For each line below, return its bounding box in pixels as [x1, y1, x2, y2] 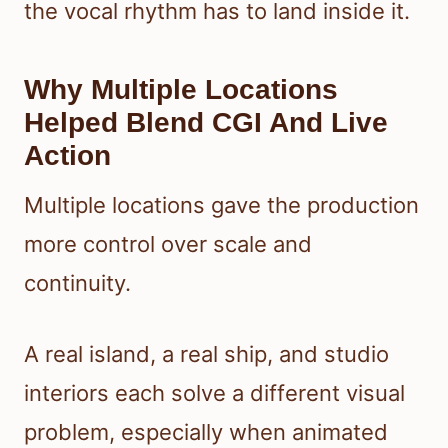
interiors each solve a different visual [24, 380, 405, 407]
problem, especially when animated [24, 419, 388, 446]
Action [24, 140, 111, 172]
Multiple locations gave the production [24, 192, 419, 219]
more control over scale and [24, 231, 312, 258]
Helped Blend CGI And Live [24, 107, 388, 139]
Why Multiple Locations [24, 74, 338, 106]
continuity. [24, 270, 131, 297]
